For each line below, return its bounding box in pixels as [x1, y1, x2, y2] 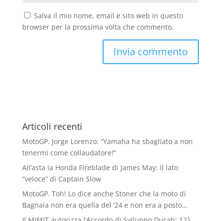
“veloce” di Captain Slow [22, 174, 101, 184]
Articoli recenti [22, 120, 82, 132]
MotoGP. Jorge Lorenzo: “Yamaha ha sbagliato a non [22, 137, 193, 146]
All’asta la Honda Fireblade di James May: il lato [22, 163, 178, 172]
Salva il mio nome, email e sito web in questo [34, 11, 183, 20]
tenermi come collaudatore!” [22, 148, 116, 157]
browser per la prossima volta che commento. [22, 22, 174, 32]
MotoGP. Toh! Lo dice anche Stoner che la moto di [22, 189, 186, 198]
